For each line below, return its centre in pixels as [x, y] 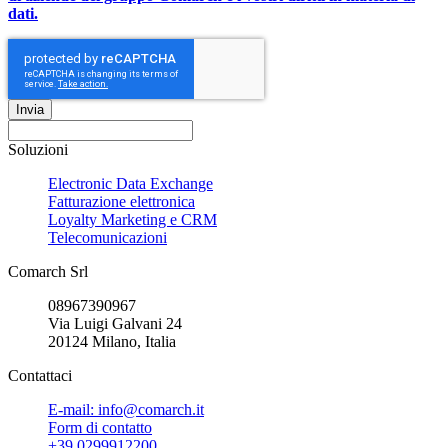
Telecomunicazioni [107, 237]
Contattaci [40, 375]
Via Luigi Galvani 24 [115, 323]
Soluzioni [38, 149]
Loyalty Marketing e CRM [132, 219]
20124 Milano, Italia [112, 341]
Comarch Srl [48, 271]
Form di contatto [100, 427]
